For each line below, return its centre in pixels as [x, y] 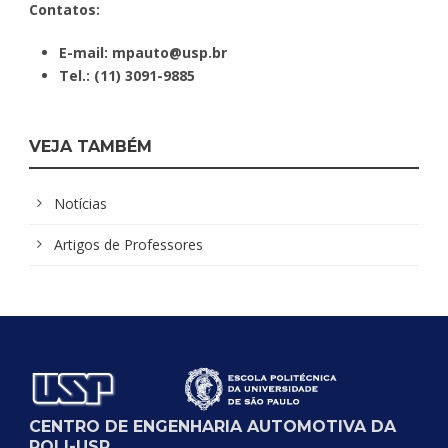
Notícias [80, 203]
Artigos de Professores [128, 244]
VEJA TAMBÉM [90, 146]
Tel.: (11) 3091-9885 [127, 75]
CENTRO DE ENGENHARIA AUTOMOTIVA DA [212, 426]
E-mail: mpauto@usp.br [143, 52]
